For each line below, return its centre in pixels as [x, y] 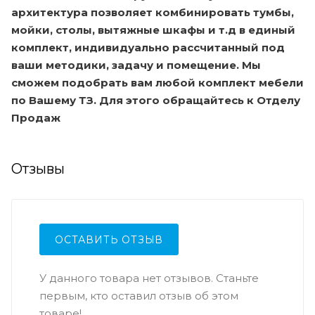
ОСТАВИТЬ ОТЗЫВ [109, 239]
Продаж [36, 117]
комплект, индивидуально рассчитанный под [148, 47]
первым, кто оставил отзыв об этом [139, 295]
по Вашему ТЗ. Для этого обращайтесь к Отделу [156, 100]
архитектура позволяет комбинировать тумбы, [153, 12]
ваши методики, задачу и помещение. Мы [136, 65]
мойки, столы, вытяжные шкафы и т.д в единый [153, 30]
